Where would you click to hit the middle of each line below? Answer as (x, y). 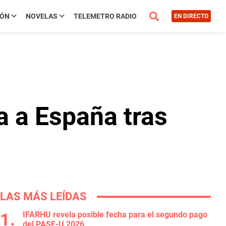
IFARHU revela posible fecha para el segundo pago (115, 215)
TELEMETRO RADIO (105, 16)
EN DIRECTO (191, 16)
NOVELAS (41, 16)
